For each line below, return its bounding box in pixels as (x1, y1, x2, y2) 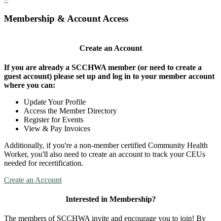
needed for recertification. (4, 158, 85, 167)
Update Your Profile (24, 97, 86, 106)
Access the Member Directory (24, 106, 117, 115)
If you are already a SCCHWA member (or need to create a (4, 63, 202, 72)
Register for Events (24, 115, 83, 124)
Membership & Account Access (4, 13, 128, 24)
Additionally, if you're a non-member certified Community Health (4, 141, 208, 149)
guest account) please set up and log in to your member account (4, 72, 215, 80)
